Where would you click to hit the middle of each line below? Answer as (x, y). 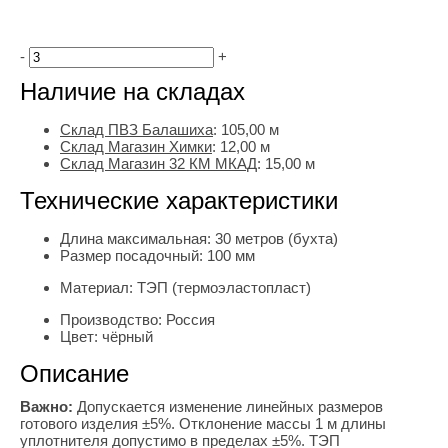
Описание (74, 374)
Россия (190, 320)
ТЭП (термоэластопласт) (224, 288)
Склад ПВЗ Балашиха (136, 130)
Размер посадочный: (133, 256)
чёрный (127, 337)
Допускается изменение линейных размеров (228, 407)
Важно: (46, 407)
